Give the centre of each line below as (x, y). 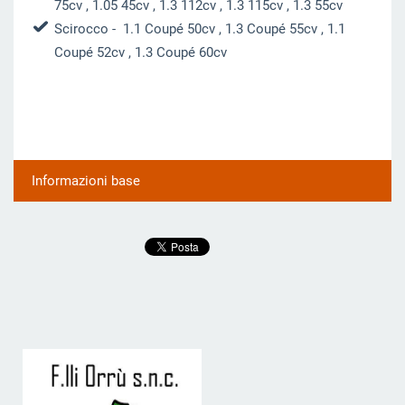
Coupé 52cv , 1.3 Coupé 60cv (140, 52)
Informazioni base (85, 181)
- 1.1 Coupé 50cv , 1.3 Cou (189, 28)
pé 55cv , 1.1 (308, 28)
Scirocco (81, 28)
